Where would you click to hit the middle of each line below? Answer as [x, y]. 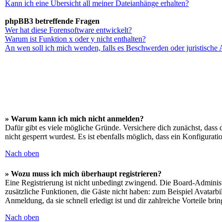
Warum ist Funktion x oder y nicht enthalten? [75, 39]
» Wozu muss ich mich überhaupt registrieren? [83, 174]
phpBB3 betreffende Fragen [52, 21]
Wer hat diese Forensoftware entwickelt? [68, 30]
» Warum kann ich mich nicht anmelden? [74, 119]
